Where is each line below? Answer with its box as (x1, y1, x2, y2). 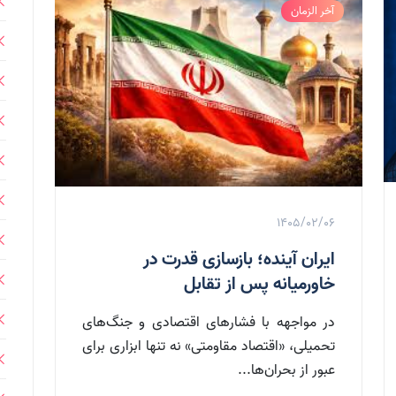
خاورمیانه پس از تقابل (184, 270, 335, 300)
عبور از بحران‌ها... (238, 359, 335, 383)
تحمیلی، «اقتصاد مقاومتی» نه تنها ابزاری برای (82, 335, 335, 359)
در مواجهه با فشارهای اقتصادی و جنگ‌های (82, 311, 335, 335)
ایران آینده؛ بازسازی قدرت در (143, 246, 335, 275)
